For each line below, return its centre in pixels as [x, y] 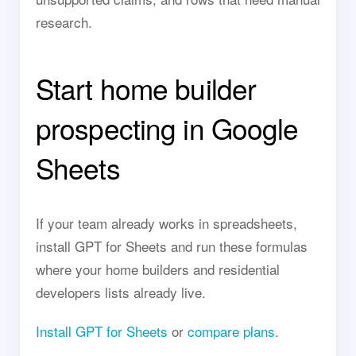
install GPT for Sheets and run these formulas [172, 246]
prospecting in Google [167, 128]
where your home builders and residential [158, 269]
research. [64, 22]
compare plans [231, 331]
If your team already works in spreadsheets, [166, 223]
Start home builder [146, 88]
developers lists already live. [121, 292]
